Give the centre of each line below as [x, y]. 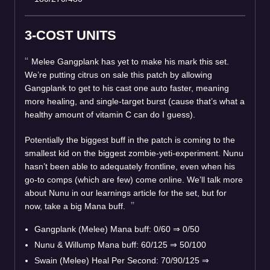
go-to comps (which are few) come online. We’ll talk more [134, 179]
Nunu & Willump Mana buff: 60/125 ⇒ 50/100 [120, 244]
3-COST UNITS [71, 35]
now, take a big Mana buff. [76, 206]
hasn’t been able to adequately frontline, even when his [130, 166]
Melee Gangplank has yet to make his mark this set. [130, 61]
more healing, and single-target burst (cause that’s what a [135, 101]
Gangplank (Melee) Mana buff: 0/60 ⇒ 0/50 [117, 229]
